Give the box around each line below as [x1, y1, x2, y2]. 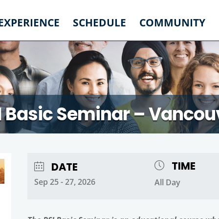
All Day [154, 177, 180, 188]
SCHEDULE [73, 16, 126, 29]
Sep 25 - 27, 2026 [34, 176, 95, 187]
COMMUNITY [139, 16, 205, 29]
